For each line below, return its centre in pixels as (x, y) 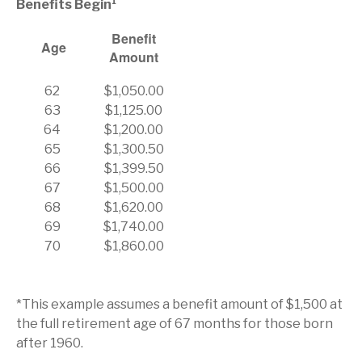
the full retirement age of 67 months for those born (175, 324)
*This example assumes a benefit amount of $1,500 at (179, 304)
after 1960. (50, 343)
